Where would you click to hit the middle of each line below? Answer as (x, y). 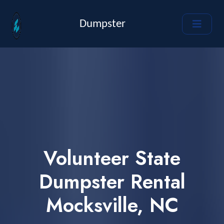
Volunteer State (112, 158)
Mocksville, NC (112, 205)
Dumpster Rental (112, 182)
